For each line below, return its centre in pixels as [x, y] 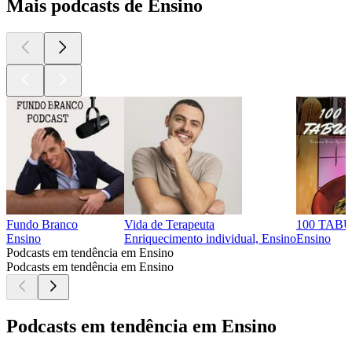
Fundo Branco [42, 225]
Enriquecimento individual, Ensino [210, 239]
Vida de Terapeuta [169, 225]
